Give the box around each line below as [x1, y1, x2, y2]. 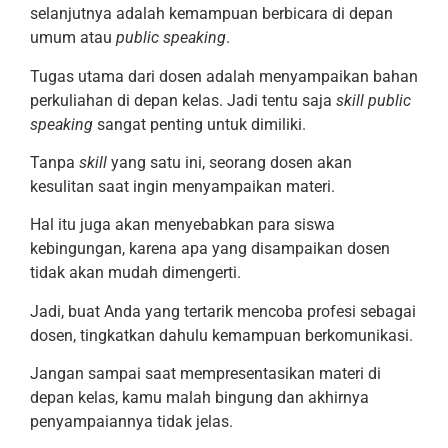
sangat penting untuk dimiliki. [97, 114, 306, 134]
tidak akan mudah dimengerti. [30, 263, 241, 283]
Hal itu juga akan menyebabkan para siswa [30, 215, 335, 235]
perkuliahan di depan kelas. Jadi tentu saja [30, 90, 336, 110]
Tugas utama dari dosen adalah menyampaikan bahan [30, 66, 418, 86]
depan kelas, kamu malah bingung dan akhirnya [30, 388, 369, 408]
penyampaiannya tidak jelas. [30, 412, 233, 432]
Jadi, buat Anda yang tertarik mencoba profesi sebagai [30, 301, 416, 321]
